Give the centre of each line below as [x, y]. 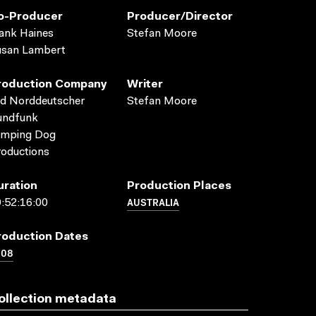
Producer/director [180, 17]
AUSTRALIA [153, 202]
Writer [145, 85]
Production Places [179, 186]
